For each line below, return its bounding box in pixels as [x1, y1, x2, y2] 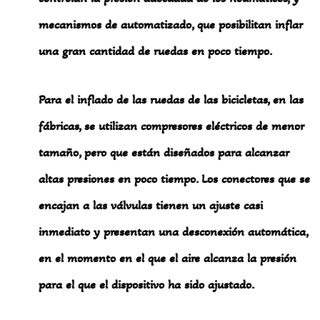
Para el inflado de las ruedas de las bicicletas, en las [39, 91, 304, 108]
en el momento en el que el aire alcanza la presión [39, 250, 297, 266]
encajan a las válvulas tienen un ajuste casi [39, 197, 264, 214]
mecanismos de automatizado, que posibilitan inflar [39, 16, 303, 32]
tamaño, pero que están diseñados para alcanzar [39, 144, 289, 161]
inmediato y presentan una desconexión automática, [39, 224, 309, 240]
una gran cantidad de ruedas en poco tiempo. [39, 42, 273, 59]
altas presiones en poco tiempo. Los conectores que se [39, 171, 311, 187]
